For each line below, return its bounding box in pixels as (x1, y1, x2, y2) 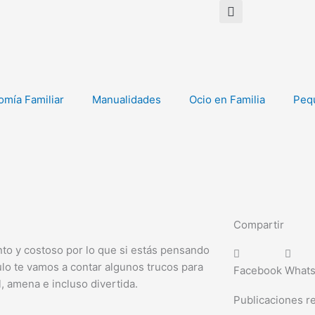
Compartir (233, 218, 284, 232)
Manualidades (92, 93, 161, 107)
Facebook (233, 264, 282, 278)
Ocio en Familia (189, 93, 265, 107)
